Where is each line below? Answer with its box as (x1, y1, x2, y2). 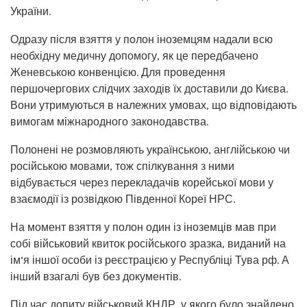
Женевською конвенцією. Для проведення (10, 65, 225, 79)
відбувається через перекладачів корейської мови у (10, 175, 273, 189)
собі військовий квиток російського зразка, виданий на (10, 236, 286, 250)
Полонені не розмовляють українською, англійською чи (10, 143, 290, 156)
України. (10, 4, 51, 18)
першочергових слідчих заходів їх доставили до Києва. (10, 82, 288, 95)
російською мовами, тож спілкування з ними (10, 159, 234, 173)
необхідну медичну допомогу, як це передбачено (10, 49, 258, 62)
